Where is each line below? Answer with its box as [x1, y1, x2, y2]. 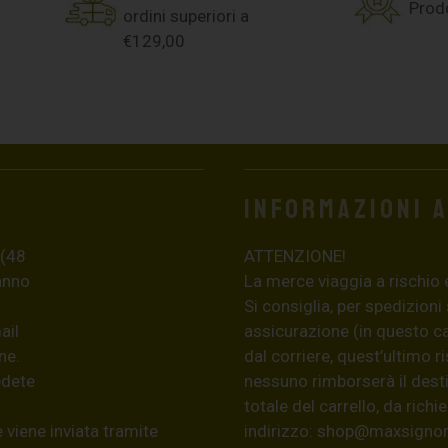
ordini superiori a [122, 5, 249, 26]
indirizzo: [244, 420, 317, 441]
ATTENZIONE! [244, 245, 346, 266]
